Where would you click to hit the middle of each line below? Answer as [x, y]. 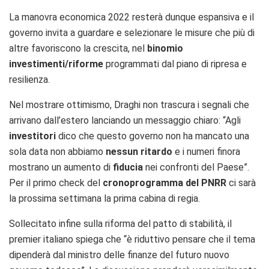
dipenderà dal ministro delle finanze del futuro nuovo [119, 255]
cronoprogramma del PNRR [166, 183]
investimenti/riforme [56, 64]
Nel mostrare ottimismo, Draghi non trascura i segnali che [129, 105]
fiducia [127, 168]
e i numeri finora [206, 152]
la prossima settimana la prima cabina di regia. [104, 199]
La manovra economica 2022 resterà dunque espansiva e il [131, 17]
